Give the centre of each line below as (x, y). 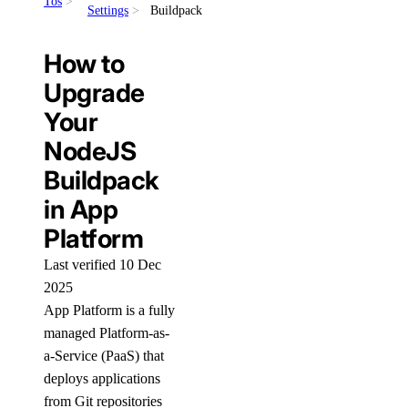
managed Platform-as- (107, 333)
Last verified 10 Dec (102, 265)
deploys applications (102, 378)
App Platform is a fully (109, 310)
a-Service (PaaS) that (104, 356)
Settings (108, 10)
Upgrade (94, 93)
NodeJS (90, 151)
